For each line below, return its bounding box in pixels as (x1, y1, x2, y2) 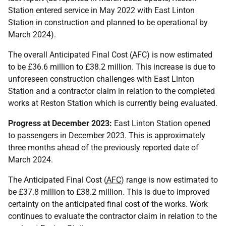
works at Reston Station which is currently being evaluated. (8, 98, 217, 108)
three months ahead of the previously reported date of (8, 143, 199, 152)
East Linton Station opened (112, 119, 210, 128)
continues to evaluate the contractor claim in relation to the (8, 211, 217, 221)
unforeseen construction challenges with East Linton (8, 74, 194, 84)
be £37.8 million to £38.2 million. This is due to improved (8, 187, 210, 197)
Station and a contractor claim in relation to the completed (8, 86, 215, 96)
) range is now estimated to (121, 175, 218, 185)
